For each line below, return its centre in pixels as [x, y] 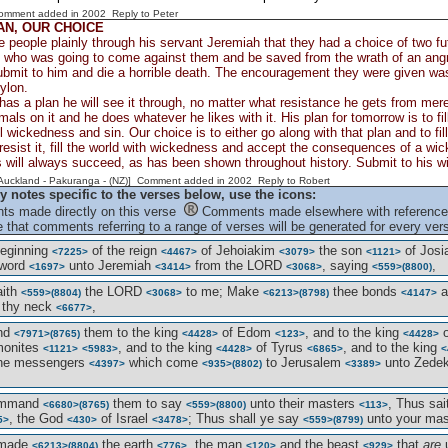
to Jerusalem [303, 362]
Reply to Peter [145, 13]
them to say [147, 403]
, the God [38, 418]
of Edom [246, 332]
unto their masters [302, 403]
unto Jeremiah [110, 265]
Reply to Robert [294, 180]
